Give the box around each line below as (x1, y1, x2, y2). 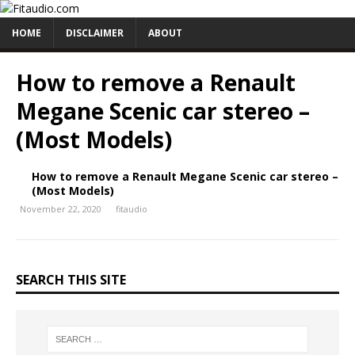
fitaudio (116, 203, 147, 215)
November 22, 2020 (20, 203, 101, 215)
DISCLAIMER (66, 26, 124, 40)
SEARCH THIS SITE (16, 271, 126, 288)
